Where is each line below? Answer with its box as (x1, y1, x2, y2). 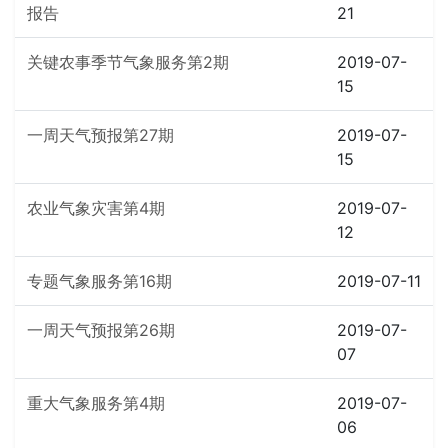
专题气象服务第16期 (27, 271, 172, 291)
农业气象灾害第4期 (27, 198, 165, 218)
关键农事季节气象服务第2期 (27, 52, 229, 72)
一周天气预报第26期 (27, 320, 175, 340)
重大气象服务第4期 (27, 393, 165, 413)
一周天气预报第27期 (27, 125, 174, 145)
